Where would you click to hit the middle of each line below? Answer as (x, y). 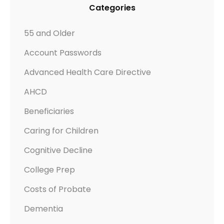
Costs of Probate (57, 189)
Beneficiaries (49, 111)
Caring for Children (61, 131)
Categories (112, 8)
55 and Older (49, 33)
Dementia (43, 209)
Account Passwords (63, 53)
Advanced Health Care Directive (87, 72)
